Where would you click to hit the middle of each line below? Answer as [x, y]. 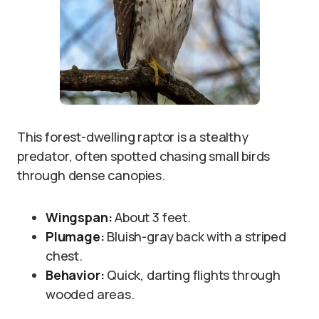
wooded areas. [90, 294]
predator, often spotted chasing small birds [144, 156]
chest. [64, 256]
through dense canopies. [91, 175]
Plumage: [75, 236]
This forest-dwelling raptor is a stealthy [133, 137]
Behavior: [75, 275]
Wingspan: [79, 217]
